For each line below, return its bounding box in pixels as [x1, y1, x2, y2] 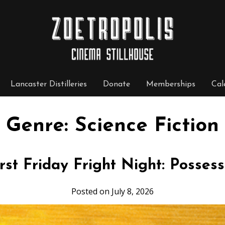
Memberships [146, 80, 195, 88]
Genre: [6, 116, 75, 136]
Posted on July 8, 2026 [71, 186, 154, 197]
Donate [103, 80, 130, 88]
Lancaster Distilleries [11, 80, 87, 88]
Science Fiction [75, 116, 219, 136]
